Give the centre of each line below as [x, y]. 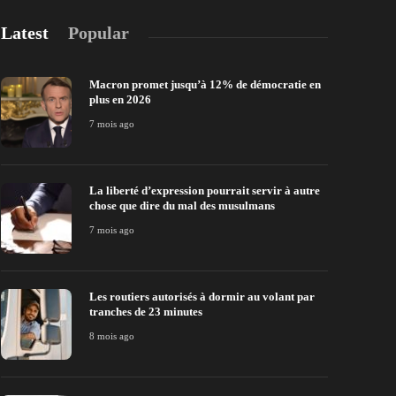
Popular [99, 33]
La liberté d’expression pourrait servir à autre [205, 191]
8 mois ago [112, 336]
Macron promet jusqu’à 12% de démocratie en [205, 85]
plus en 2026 [122, 100]
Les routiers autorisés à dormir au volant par [202, 297]
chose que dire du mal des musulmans [183, 206]
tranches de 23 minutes [147, 312]
